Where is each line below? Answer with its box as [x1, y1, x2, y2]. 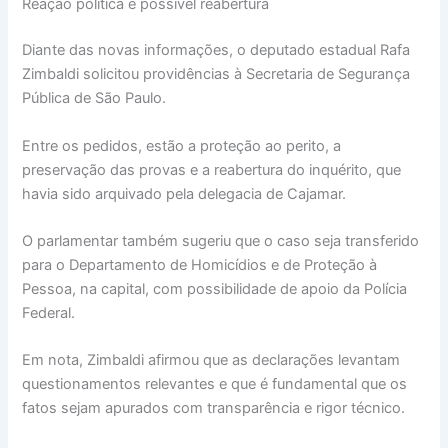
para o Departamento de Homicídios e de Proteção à [22, 255, 378, 274]
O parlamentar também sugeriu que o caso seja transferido [22, 231, 420, 250]
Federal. [22, 303, 76, 322]
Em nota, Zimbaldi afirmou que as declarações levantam [22, 351, 401, 370]
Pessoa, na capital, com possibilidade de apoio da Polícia [22, 279, 408, 298]
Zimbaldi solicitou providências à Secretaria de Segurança [22, 65, 411, 84]
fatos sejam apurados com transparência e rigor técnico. [22, 399, 406, 418]
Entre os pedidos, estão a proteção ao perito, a [22, 136, 342, 155]
